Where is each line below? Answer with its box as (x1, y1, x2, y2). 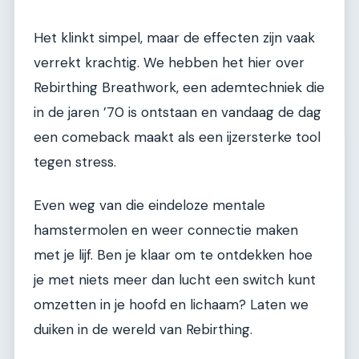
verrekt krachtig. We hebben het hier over (34, 54, 305, 72)
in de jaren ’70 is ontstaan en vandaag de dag (34, 103, 321, 122)
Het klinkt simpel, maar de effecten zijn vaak (34, 29, 315, 47)
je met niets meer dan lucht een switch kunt (34, 270, 316, 288)
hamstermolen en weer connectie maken (34, 220, 298, 239)
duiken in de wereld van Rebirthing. (34, 320, 252, 338)
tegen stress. (34, 153, 116, 171)
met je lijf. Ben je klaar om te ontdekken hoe (34, 245, 313, 264)
